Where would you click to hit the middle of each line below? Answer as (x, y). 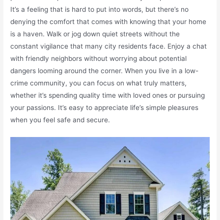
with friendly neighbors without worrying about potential (99, 58)
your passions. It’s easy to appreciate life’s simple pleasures (105, 107)
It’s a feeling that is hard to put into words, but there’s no (100, 9)
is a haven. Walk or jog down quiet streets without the (95, 34)
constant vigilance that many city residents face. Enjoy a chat (109, 46)
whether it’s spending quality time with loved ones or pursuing (108, 95)
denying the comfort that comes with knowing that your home (109, 21)
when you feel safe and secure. (60, 120)
